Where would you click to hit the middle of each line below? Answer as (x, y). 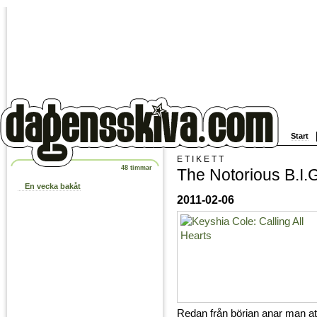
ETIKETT (201, 158)
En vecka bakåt (53, 186)
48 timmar (137, 168)
